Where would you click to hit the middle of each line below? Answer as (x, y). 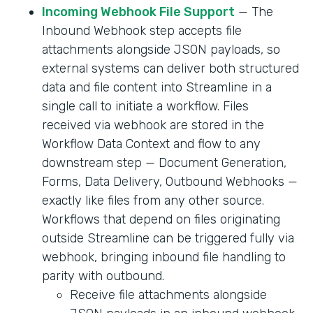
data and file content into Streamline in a (157, 88)
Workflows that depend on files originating (161, 220)
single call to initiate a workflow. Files (145, 107)
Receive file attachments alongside (168, 295)
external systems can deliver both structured (170, 69)
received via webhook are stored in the (153, 125)
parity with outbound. (103, 276)
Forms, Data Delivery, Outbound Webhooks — (170, 182)
